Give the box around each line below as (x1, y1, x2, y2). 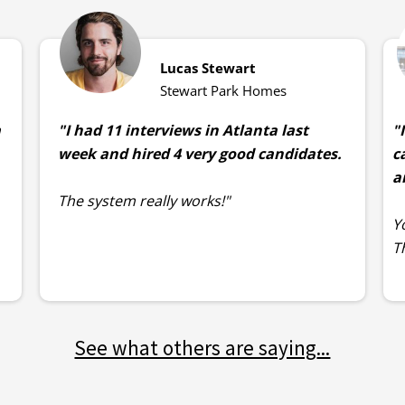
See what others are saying (74, 334, 317, 362)
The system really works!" (57, 191, 230, 212)
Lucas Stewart (160, 59, 257, 78)
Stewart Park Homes (160, 81, 287, 100)
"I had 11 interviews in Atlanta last (57, 120, 308, 141)
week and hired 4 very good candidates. (57, 144, 342, 165)
